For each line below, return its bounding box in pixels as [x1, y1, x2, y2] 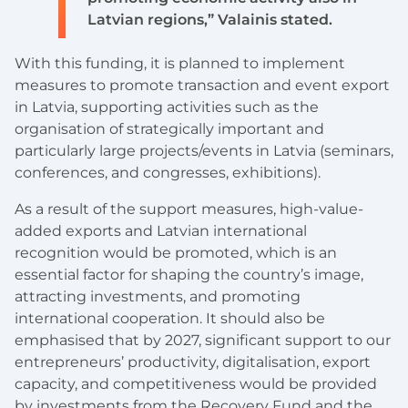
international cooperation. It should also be [15, 310, 325, 328]
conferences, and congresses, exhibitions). [15, 164, 321, 182]
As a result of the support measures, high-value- [15, 200, 363, 219]
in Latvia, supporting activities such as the [15, 98, 319, 117]
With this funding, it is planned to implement [15, 55, 345, 73]
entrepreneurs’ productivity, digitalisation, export [15, 353, 371, 372]
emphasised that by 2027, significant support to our [15, 331, 391, 350]
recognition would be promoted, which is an [15, 244, 337, 262]
